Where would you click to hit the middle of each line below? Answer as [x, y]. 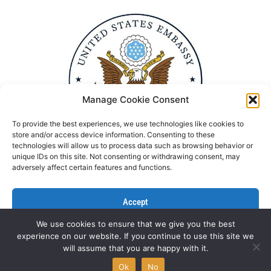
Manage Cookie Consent [135, 100]
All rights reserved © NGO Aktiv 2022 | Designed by [164, 265]
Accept [135, 202]
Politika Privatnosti [36, 241]
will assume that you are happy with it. [135, 248]
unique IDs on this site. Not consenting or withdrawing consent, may [126, 156]
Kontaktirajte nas [92, 241]
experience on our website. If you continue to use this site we [135, 236]
